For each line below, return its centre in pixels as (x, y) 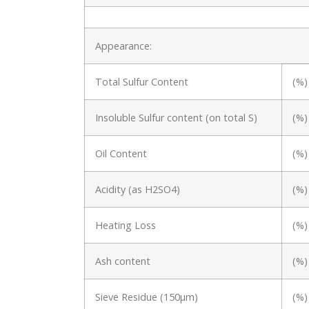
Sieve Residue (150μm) (147, 297)
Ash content (123, 261)
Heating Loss (126, 226)
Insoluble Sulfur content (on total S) (176, 118)
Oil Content (121, 154)
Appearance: (123, 46)
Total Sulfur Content (142, 82)
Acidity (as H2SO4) (138, 190)
